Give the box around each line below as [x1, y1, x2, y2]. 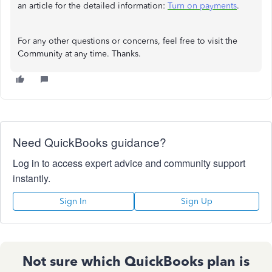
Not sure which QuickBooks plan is [22, 253, 250, 270]
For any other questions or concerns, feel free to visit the [18, 36, 237, 46]
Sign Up [180, 196, 212, 206]
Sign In [59, 196, 87, 206]
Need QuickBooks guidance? [13, 134, 166, 150]
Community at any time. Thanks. [18, 49, 141, 59]
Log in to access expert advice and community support [13, 156, 245, 170]
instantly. [13, 171, 50, 185]
